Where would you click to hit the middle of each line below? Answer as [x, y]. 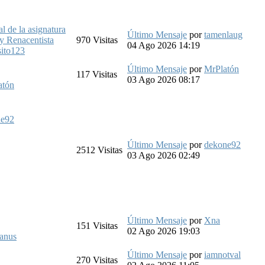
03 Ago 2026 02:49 [164, 155]
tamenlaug [223, 34]
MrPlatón [222, 69]
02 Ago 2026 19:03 [164, 231]
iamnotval [222, 254]
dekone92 [222, 144]
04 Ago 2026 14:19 [164, 45]
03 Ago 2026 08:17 [164, 79]
